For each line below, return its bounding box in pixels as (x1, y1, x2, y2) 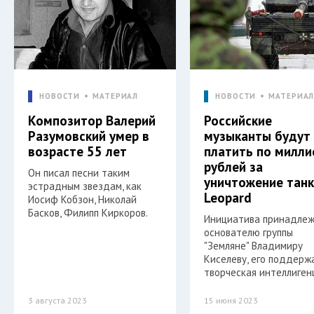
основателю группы (204, 225, 294, 239)
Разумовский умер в (28, 127, 149, 144)
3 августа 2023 (28, 294, 87, 306)
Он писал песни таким (28, 165, 130, 179)
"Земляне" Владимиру (204, 238, 303, 252)
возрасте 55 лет (28, 142, 127, 160)
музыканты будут (204, 127, 311, 144)
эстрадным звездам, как (28, 179, 142, 193)
